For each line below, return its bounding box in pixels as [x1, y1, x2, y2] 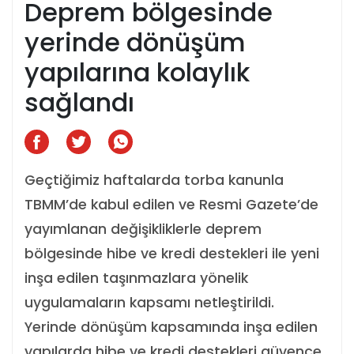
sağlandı [24, 85, 134, 120]
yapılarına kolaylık [24, 55, 250, 90]
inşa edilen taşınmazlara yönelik [24, 269, 248, 288]
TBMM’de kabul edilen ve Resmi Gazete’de [24, 195, 318, 214]
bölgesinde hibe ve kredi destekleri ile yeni [24, 244, 319, 263]
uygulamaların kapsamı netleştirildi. [24, 293, 274, 312]
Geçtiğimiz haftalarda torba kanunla [24, 171, 284, 190]
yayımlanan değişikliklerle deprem [24, 220, 262, 239]
